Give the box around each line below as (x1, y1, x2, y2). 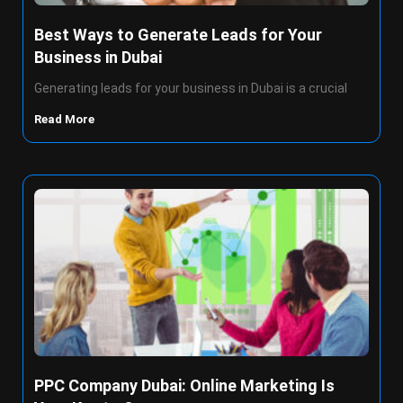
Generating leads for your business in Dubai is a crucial (34, 81, 347, 95)
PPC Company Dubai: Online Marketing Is (34, 376, 335, 395)
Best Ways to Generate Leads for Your (34, 25, 322, 44)
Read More (34, 112, 97, 126)
